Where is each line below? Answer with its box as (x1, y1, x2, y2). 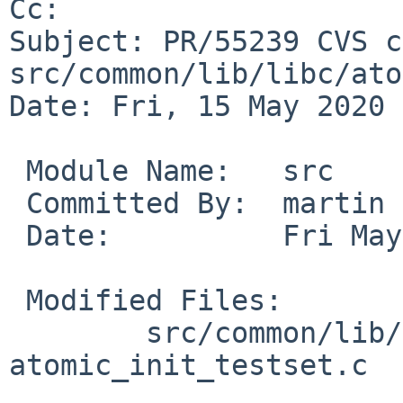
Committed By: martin (9, 186, 26, 219)
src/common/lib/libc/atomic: (9, 316, 26, 349)
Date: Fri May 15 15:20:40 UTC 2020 (9, 219, 26, 252)
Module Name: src (9, 154, 26, 187)
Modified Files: (9, 283, 26, 317)
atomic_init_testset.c (9, 348, 368, 381)
